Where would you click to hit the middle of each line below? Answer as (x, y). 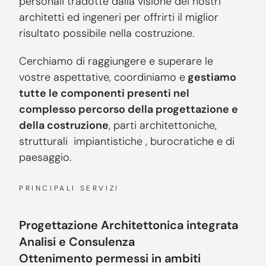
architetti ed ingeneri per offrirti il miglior (119, 17)
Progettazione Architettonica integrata (129, 225)
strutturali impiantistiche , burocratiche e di (127, 141)
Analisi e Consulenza (77, 241)
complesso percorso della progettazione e (129, 109)
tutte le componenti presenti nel (104, 93)
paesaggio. (45, 157)
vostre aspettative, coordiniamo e (102, 77)
